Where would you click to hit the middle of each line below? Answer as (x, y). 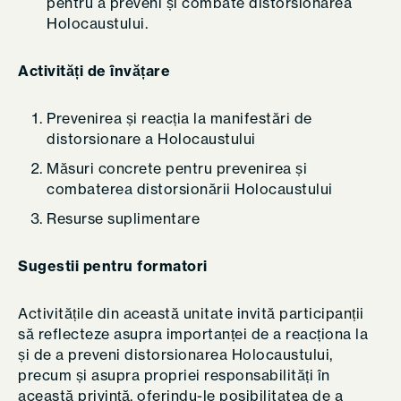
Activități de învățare (94, 71)
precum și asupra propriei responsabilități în (174, 375)
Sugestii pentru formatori (113, 266)
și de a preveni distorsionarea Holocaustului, (175, 354)
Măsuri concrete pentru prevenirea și (177, 168)
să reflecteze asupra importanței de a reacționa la (193, 334)
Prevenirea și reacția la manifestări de (179, 118)
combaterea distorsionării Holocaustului (190, 189)
